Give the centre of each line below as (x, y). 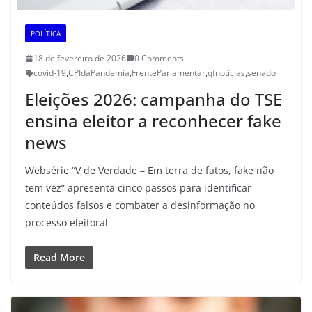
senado (262, 73)
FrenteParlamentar (169, 73)
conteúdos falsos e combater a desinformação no (140, 205)
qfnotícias (226, 73)
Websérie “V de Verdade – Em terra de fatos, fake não (149, 171)
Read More (59, 258)
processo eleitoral (67, 223)
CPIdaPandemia (99, 73)
